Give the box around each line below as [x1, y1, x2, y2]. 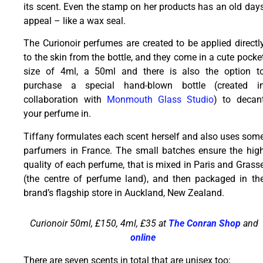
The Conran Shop [168, 218, 241, 230]
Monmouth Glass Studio [106, 94, 214, 106]
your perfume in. [23, 108, 92, 120]
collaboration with [23, 94, 107, 106]
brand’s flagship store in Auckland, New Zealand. [23, 187, 225, 198]
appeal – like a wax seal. [23, 15, 126, 26]
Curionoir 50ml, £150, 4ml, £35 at [30, 218, 168, 230]
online [130, 232, 156, 244]
